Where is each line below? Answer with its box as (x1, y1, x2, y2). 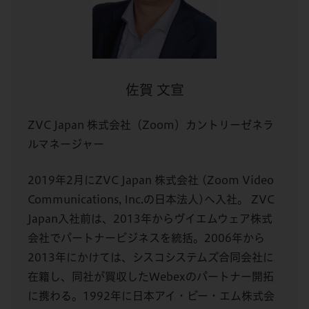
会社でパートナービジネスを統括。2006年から (28, 232, 265, 244)
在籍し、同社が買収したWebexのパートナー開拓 (28, 271, 274, 283)
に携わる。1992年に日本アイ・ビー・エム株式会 (28, 290, 275, 302)
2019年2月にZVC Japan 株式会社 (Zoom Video (28, 175, 274, 186)
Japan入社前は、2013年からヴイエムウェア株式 (28, 213, 272, 225)
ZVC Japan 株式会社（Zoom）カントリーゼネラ (28, 119, 274, 131)
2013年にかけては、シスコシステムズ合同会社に (28, 252, 274, 263)
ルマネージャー (28, 139, 104, 150)
